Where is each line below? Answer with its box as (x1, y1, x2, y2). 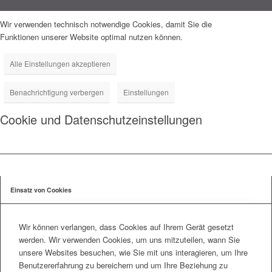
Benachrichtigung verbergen (10, 87, 104, 98)
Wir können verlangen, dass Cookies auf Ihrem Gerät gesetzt (19, 220, 234, 233)
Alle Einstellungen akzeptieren (10, 58, 110, 69)
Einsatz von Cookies (10, 185, 72, 195)
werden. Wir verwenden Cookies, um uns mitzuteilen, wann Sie (19, 233, 240, 245)
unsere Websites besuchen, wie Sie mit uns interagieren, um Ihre (19, 246, 248, 258)
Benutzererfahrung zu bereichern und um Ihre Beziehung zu (19, 259, 228, 271)
